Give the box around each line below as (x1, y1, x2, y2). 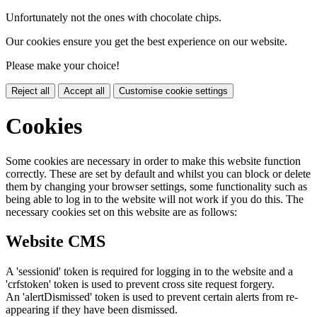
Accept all (64, 85, 105, 96)
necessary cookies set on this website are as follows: (6, 205, 237, 218)
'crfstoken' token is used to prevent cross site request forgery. (6, 278, 275, 291)
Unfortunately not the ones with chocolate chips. (6, 11, 221, 23)
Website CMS (6, 232, 105, 251)
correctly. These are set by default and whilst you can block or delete (6, 167, 311, 180)
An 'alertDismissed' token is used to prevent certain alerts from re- (6, 291, 298, 304)
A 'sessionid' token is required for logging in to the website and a (6, 265, 293, 278)
